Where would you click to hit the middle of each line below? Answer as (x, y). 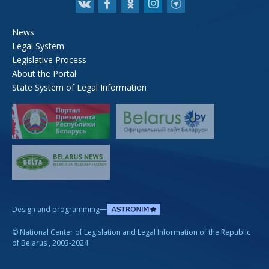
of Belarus (29, 243)
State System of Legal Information (79, 87)
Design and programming (56, 209)
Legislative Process (49, 59)
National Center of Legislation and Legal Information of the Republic (135, 232)
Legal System (38, 46)
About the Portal (44, 73)
